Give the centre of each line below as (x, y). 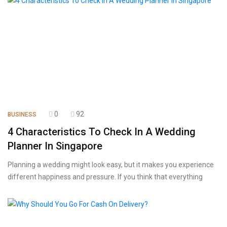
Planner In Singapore (55, 146)
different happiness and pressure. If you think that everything (105, 177)
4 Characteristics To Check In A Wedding (102, 132)
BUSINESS (22, 115)
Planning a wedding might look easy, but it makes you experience (111, 165)
